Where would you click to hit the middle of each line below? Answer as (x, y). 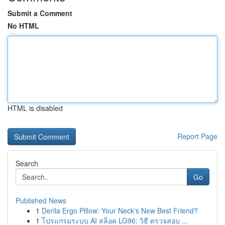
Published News (41, 200)
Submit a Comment (40, 13)
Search (27, 163)
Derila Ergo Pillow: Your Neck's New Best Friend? (120, 210)
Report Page (197, 136)
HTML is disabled (35, 108)
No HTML (23, 26)
